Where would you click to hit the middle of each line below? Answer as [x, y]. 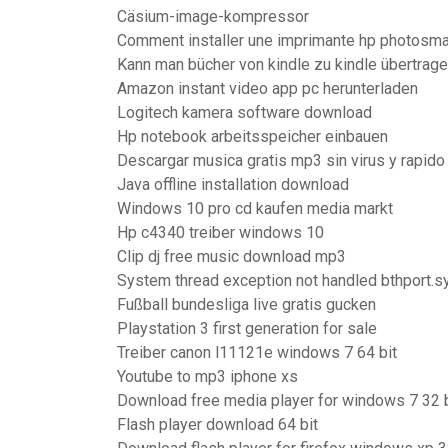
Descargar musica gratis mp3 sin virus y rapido [281, 160]
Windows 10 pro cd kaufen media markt [255, 208]
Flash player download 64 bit [217, 424]
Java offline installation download [233, 184]
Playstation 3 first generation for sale [247, 328]
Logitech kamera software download [244, 112]
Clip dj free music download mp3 [231, 256]
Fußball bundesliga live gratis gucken [246, 304]
